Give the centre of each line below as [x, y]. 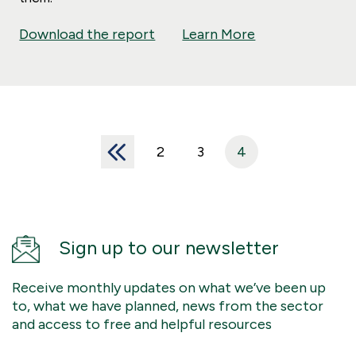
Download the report [87, 35]
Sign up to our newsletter [169, 248]
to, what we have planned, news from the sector [168, 306]
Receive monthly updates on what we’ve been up [169, 288]
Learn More [219, 35]
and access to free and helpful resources [142, 325]
